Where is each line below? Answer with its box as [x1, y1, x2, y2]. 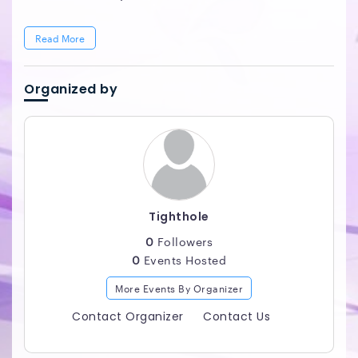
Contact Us [203, 308, 270, 324]
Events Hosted [140, 251, 227, 268]
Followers [153, 233, 213, 249]
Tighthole [149, 208, 209, 225]
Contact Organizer [72, 308, 184, 324]
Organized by [24, 79, 117, 98]
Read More [35, 30, 85, 45]
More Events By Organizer [115, 280, 243, 295]
